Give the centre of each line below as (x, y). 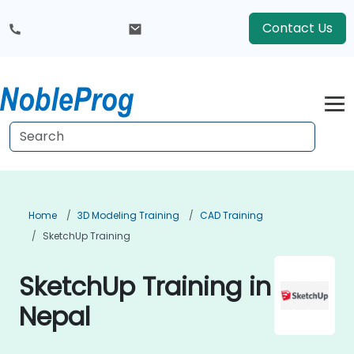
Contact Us (298, 28)
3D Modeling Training (128, 215)
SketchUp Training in (145, 286)
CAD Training (232, 215)
